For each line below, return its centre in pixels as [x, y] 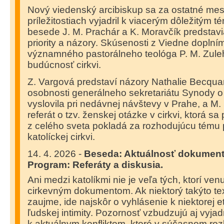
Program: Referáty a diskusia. [96, 165]
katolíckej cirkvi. [61, 137]
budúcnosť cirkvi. [64, 65]
